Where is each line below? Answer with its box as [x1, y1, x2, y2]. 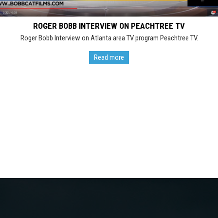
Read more [94, 53, 124, 61]
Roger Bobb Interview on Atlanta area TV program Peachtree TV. [20, 33, 198, 42]
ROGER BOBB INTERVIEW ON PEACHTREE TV [33, 20, 185, 31]
